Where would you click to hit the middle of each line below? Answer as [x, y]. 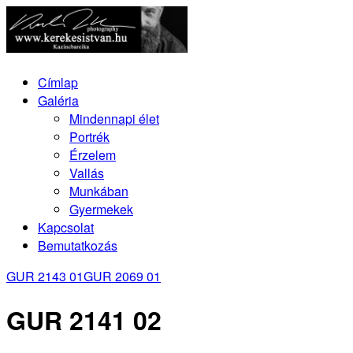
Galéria [58, 100]
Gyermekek [101, 209]
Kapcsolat [66, 227]
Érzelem [93, 154]
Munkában [99, 191]
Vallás [87, 173]
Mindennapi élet [114, 118]
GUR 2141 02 [84, 320]
